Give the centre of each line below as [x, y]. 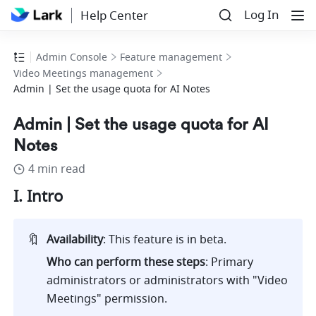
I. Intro [38, 197]
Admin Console [72, 58]
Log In [262, 15]
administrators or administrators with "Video [168, 281]
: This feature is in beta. [165, 240]
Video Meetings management [84, 74]
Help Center [114, 16]
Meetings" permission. [107, 299]
